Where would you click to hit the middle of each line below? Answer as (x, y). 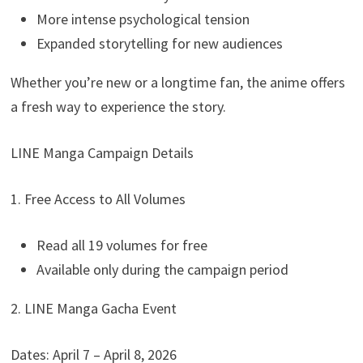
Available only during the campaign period (163, 269)
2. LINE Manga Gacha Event (94, 308)
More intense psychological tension (143, 19)
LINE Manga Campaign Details (102, 152)
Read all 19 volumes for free (122, 245)
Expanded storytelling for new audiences (160, 43)
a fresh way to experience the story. (119, 106)
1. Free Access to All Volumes (98, 199)
